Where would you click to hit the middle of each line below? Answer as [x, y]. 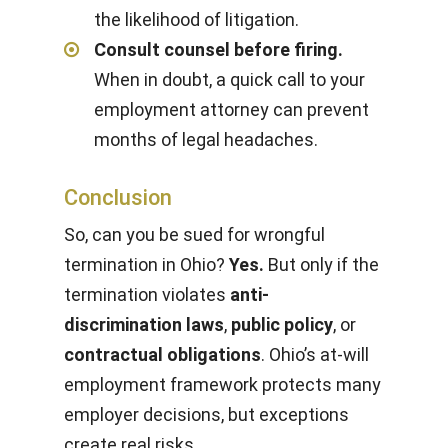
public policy [282, 324]
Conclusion [118, 197]
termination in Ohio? [146, 264]
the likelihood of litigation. [196, 19]
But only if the [321, 264]
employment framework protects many [222, 384]
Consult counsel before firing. [218, 49]
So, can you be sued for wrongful [194, 234]
